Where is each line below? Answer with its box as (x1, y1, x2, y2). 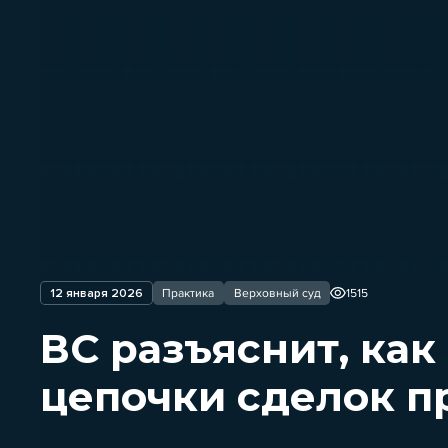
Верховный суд (233, 285, 321, 301)
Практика (162, 285, 215, 301)
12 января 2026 (49, 285, 143, 301)
